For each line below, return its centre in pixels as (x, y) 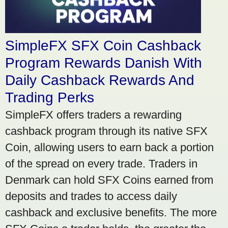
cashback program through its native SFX (106, 131)
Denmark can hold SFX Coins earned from (109, 180)
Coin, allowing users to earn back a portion (109, 147)
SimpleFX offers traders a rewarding (93, 115)
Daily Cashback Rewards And (100, 80)
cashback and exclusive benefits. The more (111, 212)
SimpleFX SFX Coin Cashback (103, 45)
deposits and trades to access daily (91, 196)
